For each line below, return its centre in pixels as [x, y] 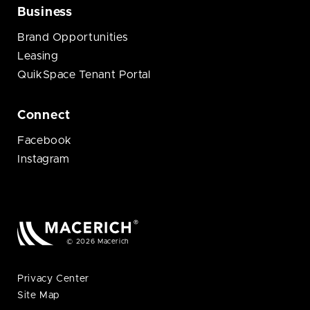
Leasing [38, 56]
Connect [44, 116]
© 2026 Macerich [98, 242]
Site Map [39, 296]
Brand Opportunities [73, 38]
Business [45, 13]
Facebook [45, 141]
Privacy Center [53, 279]
